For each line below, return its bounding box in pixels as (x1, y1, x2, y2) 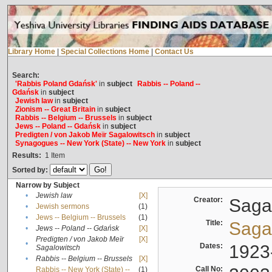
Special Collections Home (60, 47, 149, 56)
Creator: (193, 195, 226, 205)
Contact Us (154, 47, 194, 56)
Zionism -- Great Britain (15, 105, 95, 114)
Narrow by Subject (15, 181, 80, 190)
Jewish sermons (35, 202, 89, 211)
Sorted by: (12, 166, 50, 175)
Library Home (7, 47, 55, 56)
